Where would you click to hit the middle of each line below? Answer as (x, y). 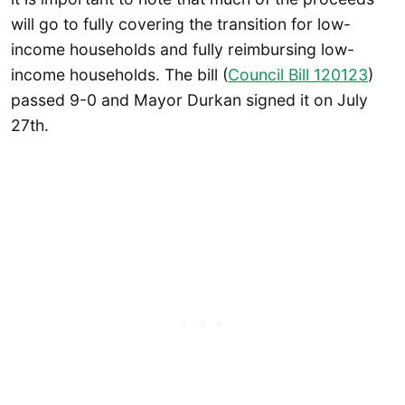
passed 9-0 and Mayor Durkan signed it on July (189, 99)
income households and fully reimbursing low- (183, 49)
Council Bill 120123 (298, 74)
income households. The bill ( (119, 74)
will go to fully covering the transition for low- (181, 24)
